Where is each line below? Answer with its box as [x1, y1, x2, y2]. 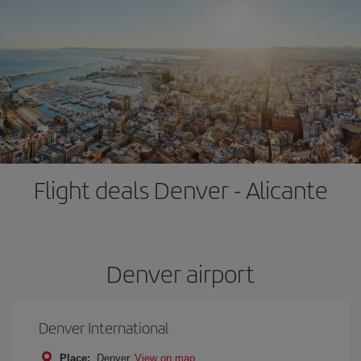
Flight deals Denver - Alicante [33, 172, 328, 206]
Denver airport [106, 256, 255, 290]
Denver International [39, 317, 169, 338]
